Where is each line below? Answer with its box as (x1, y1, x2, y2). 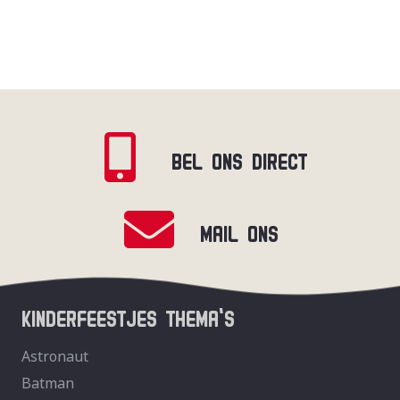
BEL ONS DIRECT (171, 140, 307, 175)
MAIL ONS (199, 212, 279, 247)
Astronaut (21, 346, 88, 367)
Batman (21, 373, 74, 394)
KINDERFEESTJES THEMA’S (21, 298, 235, 333)
